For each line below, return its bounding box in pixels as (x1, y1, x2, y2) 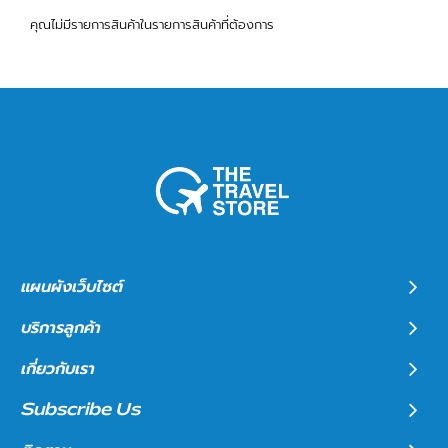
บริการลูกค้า (20, 320, 100, 336)
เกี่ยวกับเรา (20, 361, 94, 377)
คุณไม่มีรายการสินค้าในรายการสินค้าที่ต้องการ (30, 16, 274, 33)
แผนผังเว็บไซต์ (20, 279, 122, 295)
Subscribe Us (20, 402, 140, 418)
